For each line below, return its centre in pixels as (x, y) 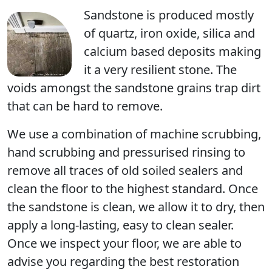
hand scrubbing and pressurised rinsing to (126, 152)
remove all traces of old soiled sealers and (125, 170)
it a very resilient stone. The (160, 70)
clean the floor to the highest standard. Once (133, 189)
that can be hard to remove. (85, 106)
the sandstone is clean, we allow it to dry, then (136, 207)
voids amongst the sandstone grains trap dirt (134, 88)
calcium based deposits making (172, 51)
